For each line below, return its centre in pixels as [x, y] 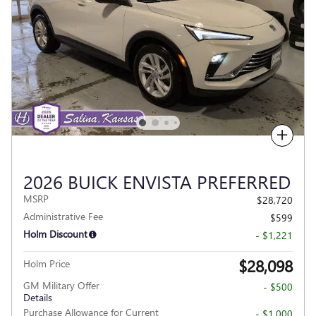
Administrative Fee [63, 217]
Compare [252, 135]
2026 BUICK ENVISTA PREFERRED [157, 182]
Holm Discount [55, 234]
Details [38, 298]
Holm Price [47, 264]
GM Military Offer [61, 286]
